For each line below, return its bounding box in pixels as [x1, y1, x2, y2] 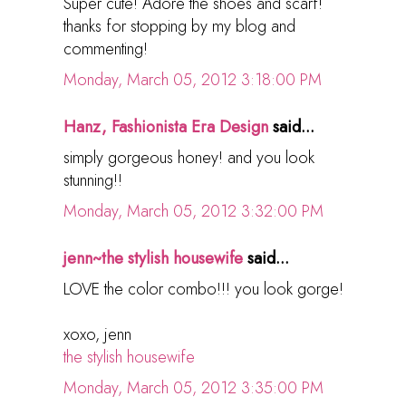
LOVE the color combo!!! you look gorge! [63, 276, 343, 301]
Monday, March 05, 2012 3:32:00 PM [63, 198, 324, 223]
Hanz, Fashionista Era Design [63, 114, 268, 139]
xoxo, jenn [63, 322, 131, 346]
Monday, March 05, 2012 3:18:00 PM [63, 67, 322, 92]
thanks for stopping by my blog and [63, 14, 295, 38]
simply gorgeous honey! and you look [63, 145, 314, 169]
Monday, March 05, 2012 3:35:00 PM [63, 375, 324, 400]
